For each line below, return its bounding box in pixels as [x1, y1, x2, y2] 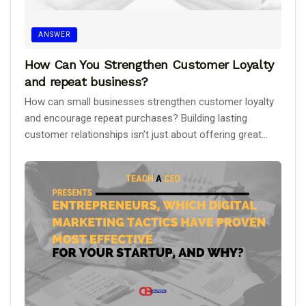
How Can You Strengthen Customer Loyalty [25, 57, 274, 72]
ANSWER [38, 30, 70, 38]
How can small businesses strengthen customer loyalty [25, 95, 274, 108]
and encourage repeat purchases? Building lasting [25, 111, 247, 124]
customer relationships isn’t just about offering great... [25, 128, 268, 141]
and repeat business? [25, 74, 148, 89]
